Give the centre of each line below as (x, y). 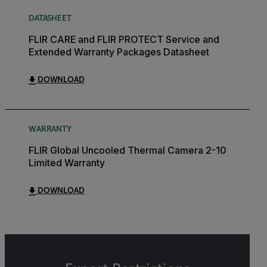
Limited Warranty (67, 162)
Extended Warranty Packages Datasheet (119, 52)
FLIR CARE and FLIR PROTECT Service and (124, 39)
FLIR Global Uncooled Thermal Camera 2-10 (128, 150)
